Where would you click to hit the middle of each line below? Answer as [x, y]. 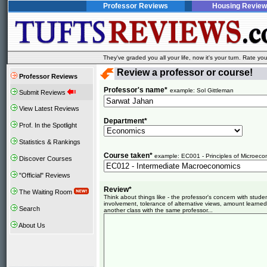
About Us [31, 225]
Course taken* [129, 156]
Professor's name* [136, 90]
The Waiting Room [46, 192]
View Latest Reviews [48, 108]
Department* [125, 121]
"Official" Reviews [44, 175]
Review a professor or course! [184, 72]
